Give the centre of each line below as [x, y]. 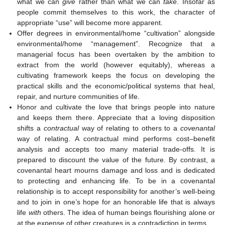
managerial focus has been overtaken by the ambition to [116, 54]
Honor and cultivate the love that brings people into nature [116, 107]
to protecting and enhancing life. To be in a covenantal [116, 181]
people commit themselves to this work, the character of [116, 12]
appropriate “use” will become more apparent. [90, 22]
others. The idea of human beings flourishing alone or [128, 212]
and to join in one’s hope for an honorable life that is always [116, 202]
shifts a [30, 128]
